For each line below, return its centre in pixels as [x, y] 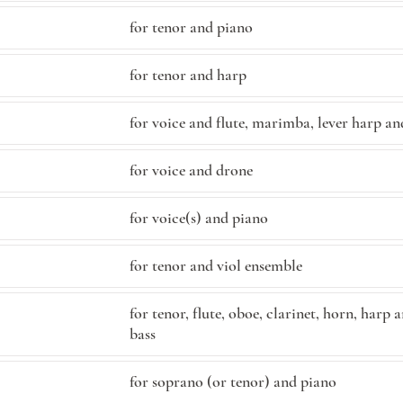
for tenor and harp [188, 75]
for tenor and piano [191, 27]
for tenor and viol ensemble [216, 265]
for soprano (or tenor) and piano [233, 381]
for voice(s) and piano [199, 218]
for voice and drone [191, 170]
